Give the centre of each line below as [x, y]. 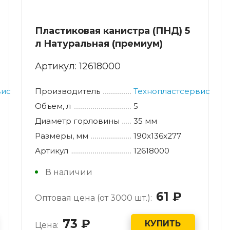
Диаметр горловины [77, 121]
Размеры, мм [61, 136]
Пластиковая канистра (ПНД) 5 [112, 31]
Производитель [67, 91]
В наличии [69, 172]
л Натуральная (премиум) [99, 43]
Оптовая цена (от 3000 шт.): [93, 198]
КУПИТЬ [163, 224]
